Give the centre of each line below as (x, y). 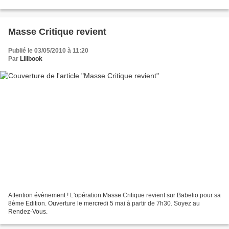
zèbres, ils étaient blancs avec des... (58, 5)
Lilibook (31, 59)
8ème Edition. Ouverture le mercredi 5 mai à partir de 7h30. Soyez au (104, 204)
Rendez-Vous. (28, 212)
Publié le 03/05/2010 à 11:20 (48, 50)
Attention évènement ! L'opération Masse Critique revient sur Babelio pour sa (114, 196)
